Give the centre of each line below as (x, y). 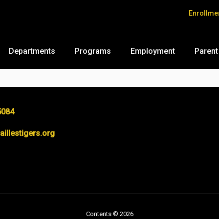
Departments (32, 51)
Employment (153, 51)
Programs (93, 51)
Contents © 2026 (109, 214)
